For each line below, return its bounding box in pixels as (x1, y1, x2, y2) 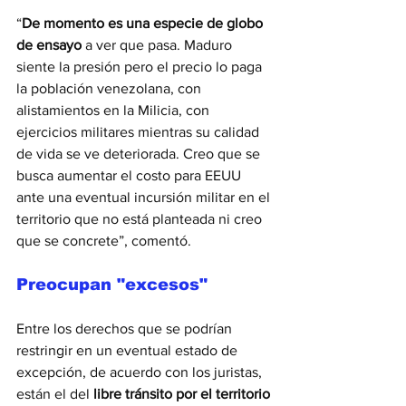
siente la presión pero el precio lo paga (16, 59, 266, 75)
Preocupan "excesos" (16, 275, 208, 295)
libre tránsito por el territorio (93, 386, 274, 402)
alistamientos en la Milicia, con (16, 102, 213, 119)
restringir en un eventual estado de (16, 343, 241, 359)
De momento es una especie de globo (22, 15, 266, 32)
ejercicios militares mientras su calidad (16, 124, 263, 140)
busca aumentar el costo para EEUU (16, 168, 245, 184)
